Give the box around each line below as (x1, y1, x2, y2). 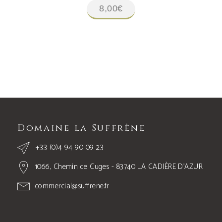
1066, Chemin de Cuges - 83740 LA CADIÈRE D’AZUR (35, 160, 203, 173)
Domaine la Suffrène (17, 121, 146, 134)
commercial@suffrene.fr (35, 179, 110, 192)
